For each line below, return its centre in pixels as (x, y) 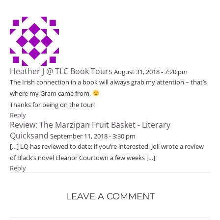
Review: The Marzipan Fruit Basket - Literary (90, 125)
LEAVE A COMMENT (110, 196)
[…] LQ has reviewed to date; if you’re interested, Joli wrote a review (107, 146)
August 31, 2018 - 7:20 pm (151, 72)
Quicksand (29, 136)
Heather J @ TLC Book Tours (61, 71)
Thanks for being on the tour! (52, 105)
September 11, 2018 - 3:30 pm (93, 136)
